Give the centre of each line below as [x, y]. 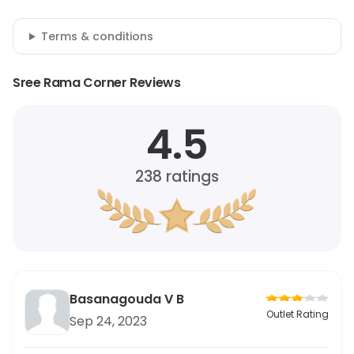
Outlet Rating [298, 314]
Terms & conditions [97, 36]
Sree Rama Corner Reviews [97, 83]
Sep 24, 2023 [108, 321]
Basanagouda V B [127, 299]
